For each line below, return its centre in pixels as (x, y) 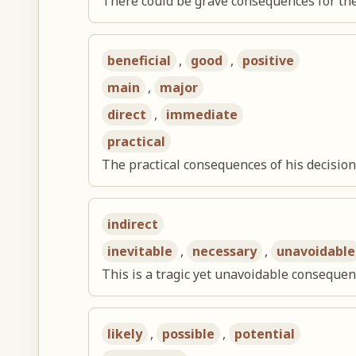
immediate (202, 115)
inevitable (140, 252)
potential (265, 334)
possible (189, 334)
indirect (133, 224)
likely (125, 334)
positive (269, 61)
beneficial (139, 61)
